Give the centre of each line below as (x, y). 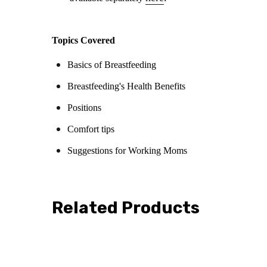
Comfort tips (91, 129)
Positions (84, 108)
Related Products (126, 208)
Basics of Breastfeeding (111, 65)
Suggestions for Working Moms (127, 150)
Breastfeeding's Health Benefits (126, 86)
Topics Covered (83, 41)
